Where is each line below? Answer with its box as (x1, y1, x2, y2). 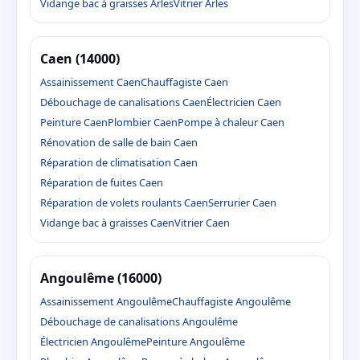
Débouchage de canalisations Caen (40, 95, 207, 110)
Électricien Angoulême (40, 334, 146, 350)
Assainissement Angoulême (40, 294, 172, 309)
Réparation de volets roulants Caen (40, 195, 208, 211)
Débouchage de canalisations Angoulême (40, 314, 238, 329)
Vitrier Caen (174, 215, 230, 231)
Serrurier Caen (208, 195, 276, 211)
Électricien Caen (207, 95, 281, 110)
